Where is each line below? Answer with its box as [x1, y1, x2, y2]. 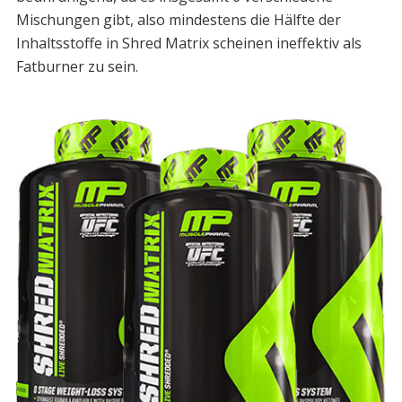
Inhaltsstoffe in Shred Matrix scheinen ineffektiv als [15, 33, 362, 54]
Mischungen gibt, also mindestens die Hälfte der [15, 10, 341, 31]
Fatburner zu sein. [15, 57, 138, 77]
